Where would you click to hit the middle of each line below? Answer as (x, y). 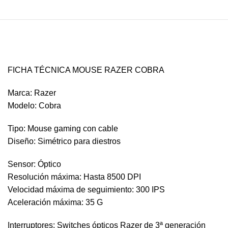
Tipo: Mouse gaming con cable (63, 129)
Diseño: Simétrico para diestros (64, 141)
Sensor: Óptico (34, 164)
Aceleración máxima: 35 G (55, 202)
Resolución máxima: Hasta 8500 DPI (74, 177)
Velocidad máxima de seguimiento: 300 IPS (86, 190)
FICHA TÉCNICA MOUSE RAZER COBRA (86, 70)
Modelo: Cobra (34, 106)
